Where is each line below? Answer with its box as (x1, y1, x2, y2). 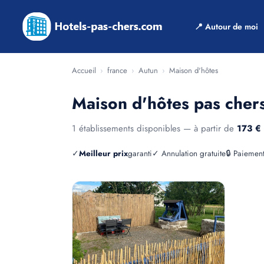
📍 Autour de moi (194, 21, 258, 32)
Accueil (72, 65, 96, 76)
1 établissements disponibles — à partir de (72, 122, 237, 135)
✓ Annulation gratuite (152, 148, 226, 159)
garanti (128, 148, 152, 159)
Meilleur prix (79, 148, 128, 159)
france (107, 65, 127, 76)
